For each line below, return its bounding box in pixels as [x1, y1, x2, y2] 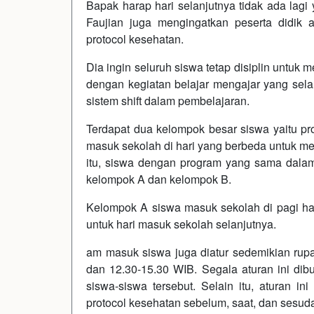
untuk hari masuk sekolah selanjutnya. [86, 215, 279, 232]
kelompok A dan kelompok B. [86, 170, 231, 187]
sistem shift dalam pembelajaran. [86, 92, 250, 109]
